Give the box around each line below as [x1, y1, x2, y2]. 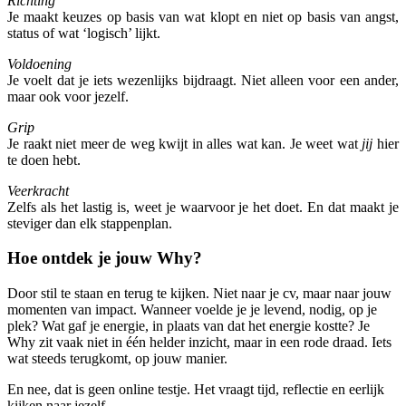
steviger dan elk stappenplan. [7, 215, 172, 231]
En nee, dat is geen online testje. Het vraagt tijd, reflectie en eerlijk [7, 382, 384, 398]
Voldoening [7, 55, 72, 72]
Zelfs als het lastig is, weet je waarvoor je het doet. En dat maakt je [7, 198, 399, 215]
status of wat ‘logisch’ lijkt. [7, 24, 160, 41]
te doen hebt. [7, 151, 81, 168]
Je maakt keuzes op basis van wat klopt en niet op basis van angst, [7, 8, 399, 24]
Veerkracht [7, 182, 69, 198]
